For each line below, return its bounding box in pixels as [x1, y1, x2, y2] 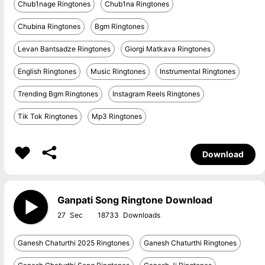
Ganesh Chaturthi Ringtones [143, 238, 237, 247]
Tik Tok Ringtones [17, 112, 77, 121]
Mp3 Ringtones [91, 112, 142, 121]
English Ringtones [17, 67, 76, 76]
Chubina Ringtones [17, 22, 80, 31]
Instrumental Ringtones [159, 67, 235, 76]
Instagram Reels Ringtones [112, 89, 200, 98]
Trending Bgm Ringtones [17, 89, 98, 98]
